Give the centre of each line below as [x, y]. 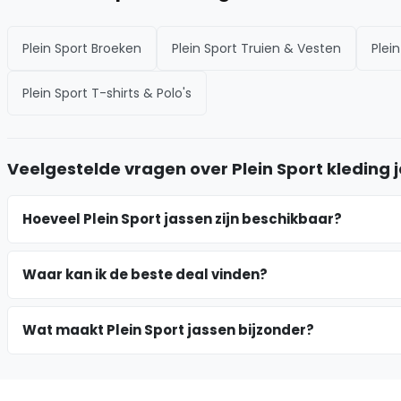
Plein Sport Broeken [82, 48]
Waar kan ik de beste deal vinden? [145, 274]
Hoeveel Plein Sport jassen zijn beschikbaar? [182, 218]
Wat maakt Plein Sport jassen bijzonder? [168, 329]
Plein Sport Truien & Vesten [256, 48]
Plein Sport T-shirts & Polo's [107, 93]
